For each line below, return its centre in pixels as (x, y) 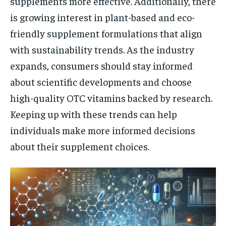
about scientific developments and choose (101, 81)
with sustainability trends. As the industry (102, 49)
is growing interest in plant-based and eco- (102, 17)
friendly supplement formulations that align (106, 33)
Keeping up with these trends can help (94, 114)
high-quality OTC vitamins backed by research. (111, 97)
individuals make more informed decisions (103, 130)
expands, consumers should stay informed (101, 65)
